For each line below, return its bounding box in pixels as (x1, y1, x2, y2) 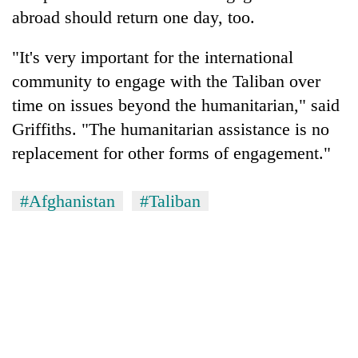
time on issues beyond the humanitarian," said (12, 94, 340, 115)
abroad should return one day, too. (12, 6, 255, 27)
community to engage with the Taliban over (12, 70, 320, 91)
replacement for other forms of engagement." (12, 142, 331, 163)
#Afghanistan (20, 190, 115, 211)
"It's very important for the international (12, 46, 293, 67)
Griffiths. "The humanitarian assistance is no (12, 118, 329, 139)
